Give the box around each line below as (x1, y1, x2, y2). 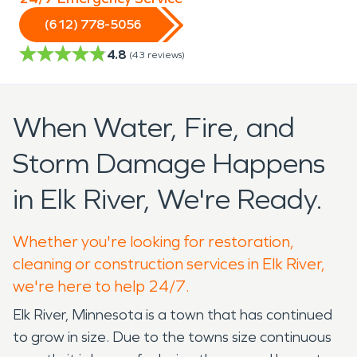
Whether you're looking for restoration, (13, 231, 294, 251)
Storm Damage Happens (13, 146, 325, 181)
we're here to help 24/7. (13, 276, 190, 296)
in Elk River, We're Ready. (13, 182, 323, 217)
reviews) (147, 49, 185, 61)
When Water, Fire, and (13, 110, 295, 145)
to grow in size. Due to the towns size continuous (13, 328, 331, 346)
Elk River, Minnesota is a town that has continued (13, 305, 332, 324)
